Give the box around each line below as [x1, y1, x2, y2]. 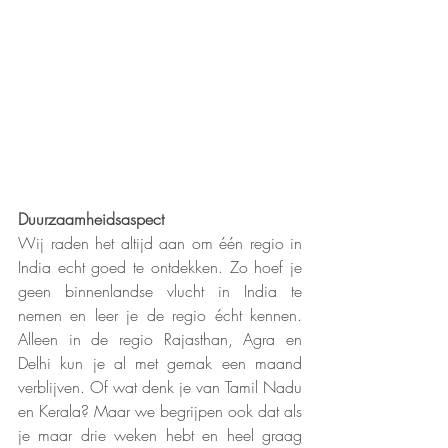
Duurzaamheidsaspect [18, 208, 164, 231]
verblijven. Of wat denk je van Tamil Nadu [18, 376, 302, 399]
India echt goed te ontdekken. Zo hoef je [18, 256, 302, 279]
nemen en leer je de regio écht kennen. [18, 304, 302, 327]
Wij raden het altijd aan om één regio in [18, 232, 302, 255]
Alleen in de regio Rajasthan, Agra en [18, 328, 302, 351]
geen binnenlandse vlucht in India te [18, 280, 302, 303]
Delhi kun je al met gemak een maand [18, 352, 302, 375]
